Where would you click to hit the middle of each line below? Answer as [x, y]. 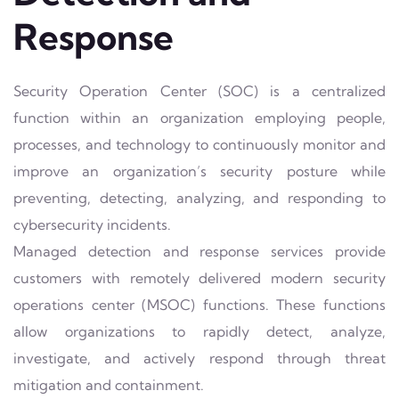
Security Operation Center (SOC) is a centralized [199, 91]
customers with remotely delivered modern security [199, 278]
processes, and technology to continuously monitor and [199, 145]
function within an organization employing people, [199, 118]
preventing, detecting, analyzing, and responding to [199, 198]
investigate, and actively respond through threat [199, 358]
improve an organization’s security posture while [199, 171]
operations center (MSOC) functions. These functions [199, 305]
